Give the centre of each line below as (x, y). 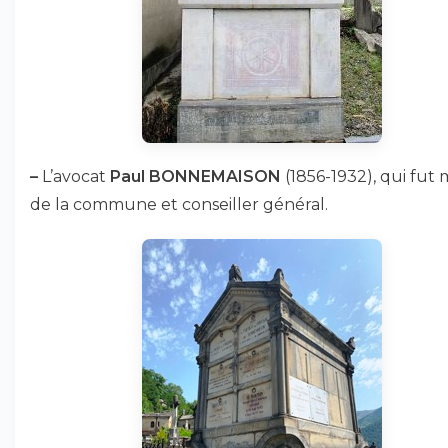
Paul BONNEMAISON (195, 176)
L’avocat (74, 176)
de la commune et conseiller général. (179, 204)
